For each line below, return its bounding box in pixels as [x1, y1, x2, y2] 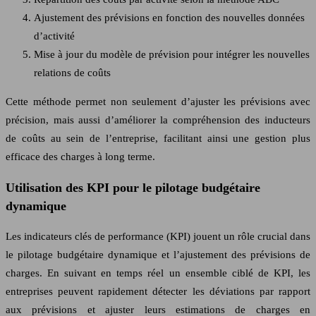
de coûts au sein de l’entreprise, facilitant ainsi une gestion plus [6, 133, 310, 145]
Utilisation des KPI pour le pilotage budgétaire [6, 180, 260, 195]
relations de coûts [34, 67, 111, 79]
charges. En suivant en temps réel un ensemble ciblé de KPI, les [6, 267, 310, 279]
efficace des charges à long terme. [6, 151, 155, 163]
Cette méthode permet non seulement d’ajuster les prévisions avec [6, 96, 310, 108]
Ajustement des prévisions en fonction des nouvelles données [34, 12, 305, 24]
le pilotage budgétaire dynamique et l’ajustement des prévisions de [6, 249, 310, 261]
